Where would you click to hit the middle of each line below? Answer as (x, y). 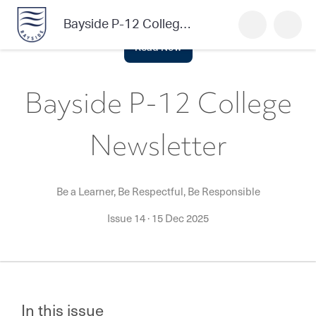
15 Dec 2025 (180, 218)
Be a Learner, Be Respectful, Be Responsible (158, 191)
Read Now (158, 48)
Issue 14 (127, 218)
